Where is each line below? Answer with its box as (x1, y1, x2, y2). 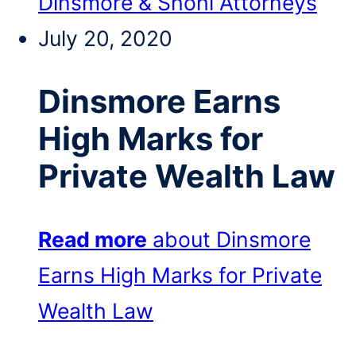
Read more (38, 226, 147, 252)
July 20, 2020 (38, 25, 172, 52)
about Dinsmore (153, 226, 311, 252)
